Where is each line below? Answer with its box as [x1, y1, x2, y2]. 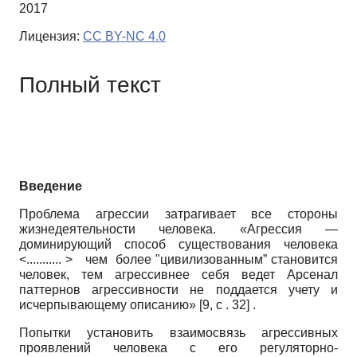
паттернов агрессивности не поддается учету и [19, 283, 338, 297]
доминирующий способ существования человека [19, 237, 338, 252]
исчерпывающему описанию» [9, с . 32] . [19, 298, 256, 312]
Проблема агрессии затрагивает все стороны [19, 207, 338, 222]
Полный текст [19, 72, 161, 97]
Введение [19, 179, 82, 194]
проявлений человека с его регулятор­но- [19, 341, 338, 355]
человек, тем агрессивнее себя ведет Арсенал [19, 268, 338, 282]
